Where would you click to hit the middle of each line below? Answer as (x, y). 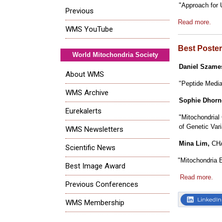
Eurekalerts (83, 111)
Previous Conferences (102, 184)
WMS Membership (95, 202)
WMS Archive (87, 92)
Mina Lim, (195, 143)
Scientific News (90, 147)
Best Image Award (95, 166)
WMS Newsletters (94, 129)
